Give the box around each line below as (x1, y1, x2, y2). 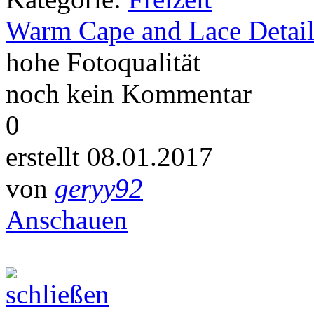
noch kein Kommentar (6, 78, 252, 109)
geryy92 (55, 172, 143, 203)
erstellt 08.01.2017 (6, 141, 213, 172)
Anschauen (6, 204, 128, 235)
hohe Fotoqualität (6, 46, 200, 77)
